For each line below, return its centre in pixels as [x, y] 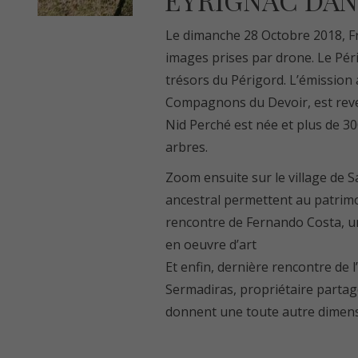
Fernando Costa [293, 222]
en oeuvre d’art [211, 245]
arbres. [186, 147]
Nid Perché [198, 125]
